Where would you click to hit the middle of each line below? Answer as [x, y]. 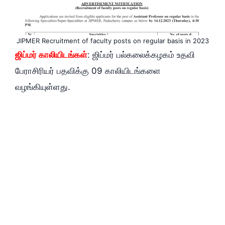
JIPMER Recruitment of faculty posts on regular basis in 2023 [113, 41]
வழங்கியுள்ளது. [43, 87]
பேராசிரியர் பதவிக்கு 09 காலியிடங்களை [88, 71]
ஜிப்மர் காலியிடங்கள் [51, 55]
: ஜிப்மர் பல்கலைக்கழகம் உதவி [141, 55]
